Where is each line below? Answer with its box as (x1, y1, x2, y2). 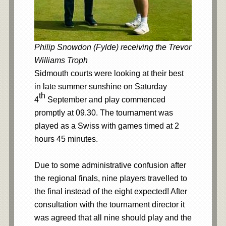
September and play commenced (45, 95, 165, 104)
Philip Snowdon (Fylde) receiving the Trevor (34, 43, 191, 51)
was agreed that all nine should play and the (34, 213, 192, 222)
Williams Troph (34, 56, 88, 65)
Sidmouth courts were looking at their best (34, 69, 184, 78)
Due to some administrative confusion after (34, 161, 186, 169)
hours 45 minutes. (34, 135, 98, 143)
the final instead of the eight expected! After (34, 187, 187, 196)
